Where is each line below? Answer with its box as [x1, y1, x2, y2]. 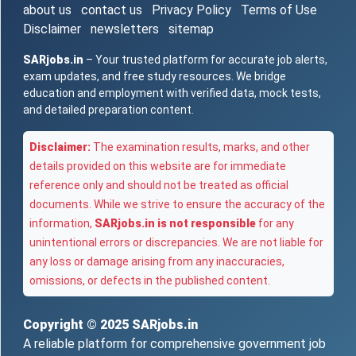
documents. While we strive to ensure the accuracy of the [29, 198, 325, 211]
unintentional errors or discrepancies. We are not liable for [29, 236, 323, 250]
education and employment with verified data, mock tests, [23, 87, 321, 100]
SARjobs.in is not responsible [95, 217, 256, 230]
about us [23, 2, 72, 18]
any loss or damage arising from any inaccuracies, [29, 255, 284, 269]
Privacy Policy [152, 2, 231, 18]
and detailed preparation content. [23, 103, 194, 117]
